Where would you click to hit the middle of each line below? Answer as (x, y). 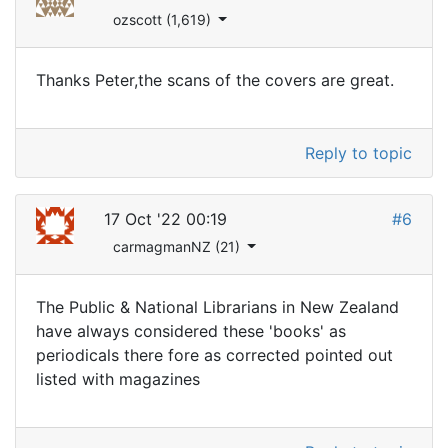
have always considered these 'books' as (191, 330)
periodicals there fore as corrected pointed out (214, 354)
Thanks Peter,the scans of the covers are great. (215, 79)
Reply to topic (358, 152)
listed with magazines (118, 378)
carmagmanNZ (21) (178, 246)
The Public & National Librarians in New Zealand (217, 306)
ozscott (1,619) (163, 19)
